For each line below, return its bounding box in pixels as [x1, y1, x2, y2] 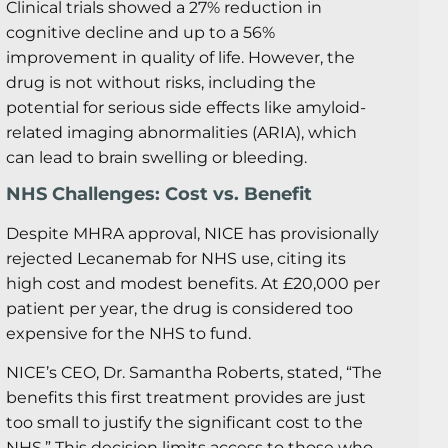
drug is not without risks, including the [6, 72, 316, 92]
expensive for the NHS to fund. [6, 323, 251, 343]
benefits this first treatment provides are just [6, 388, 366, 408]
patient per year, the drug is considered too [6, 298, 353, 318]
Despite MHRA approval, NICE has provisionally [6, 223, 379, 243]
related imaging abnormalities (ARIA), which [6, 122, 357, 142]
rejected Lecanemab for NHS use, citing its [6, 248, 346, 268]
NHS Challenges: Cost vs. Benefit [6, 182, 312, 205]
